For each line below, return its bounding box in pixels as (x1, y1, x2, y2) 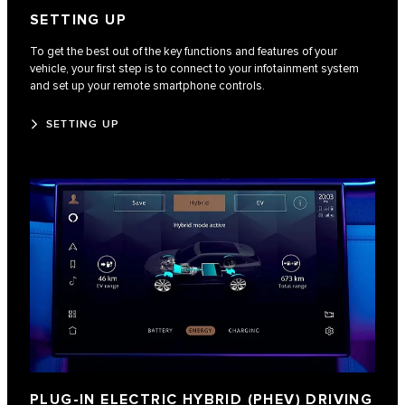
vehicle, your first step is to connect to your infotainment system (30, 61, 359, 76)
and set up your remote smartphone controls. (30, 78, 265, 93)
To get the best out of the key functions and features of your (30, 43, 337, 59)
